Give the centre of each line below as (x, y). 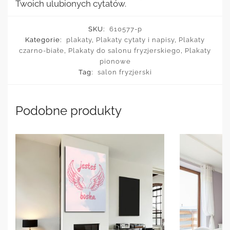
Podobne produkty (69, 110)
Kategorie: (44, 40)
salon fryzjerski (124, 72)
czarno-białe (42, 50)
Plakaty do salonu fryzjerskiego (124, 50)
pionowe (115, 61)
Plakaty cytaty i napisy (135, 40)
